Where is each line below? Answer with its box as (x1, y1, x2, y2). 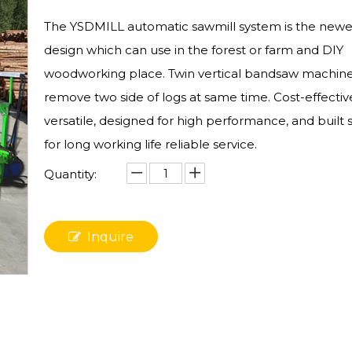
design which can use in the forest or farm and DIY (44, 42, 343, 57)
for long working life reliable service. (44, 137, 257, 152)
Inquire (87, 229, 134, 244)
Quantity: (44, 167, 97, 181)
